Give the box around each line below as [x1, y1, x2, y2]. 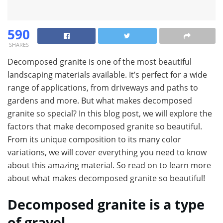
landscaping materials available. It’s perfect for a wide [7, 69, 207, 80]
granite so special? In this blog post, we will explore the [7, 108, 212, 119]
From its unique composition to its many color [7, 133, 181, 145]
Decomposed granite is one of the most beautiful [7, 56, 192, 67]
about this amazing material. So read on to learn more [7, 159, 211, 171]
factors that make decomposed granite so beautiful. [7, 120, 202, 132]
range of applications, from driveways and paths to [7, 82, 198, 93]
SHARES [8, 40, 29, 48]
